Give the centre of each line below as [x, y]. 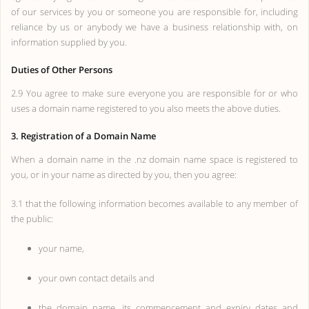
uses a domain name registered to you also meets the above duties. [146, 108]
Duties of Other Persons [62, 70]
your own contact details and [97, 278]
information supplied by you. [69, 42]
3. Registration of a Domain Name [83, 136]
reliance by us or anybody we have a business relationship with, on [154, 27]
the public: [32, 219]
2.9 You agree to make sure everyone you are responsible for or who [154, 93]
